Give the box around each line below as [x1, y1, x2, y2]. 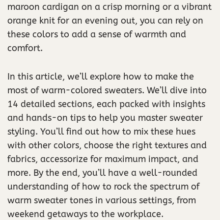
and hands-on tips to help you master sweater [7, 112, 203, 123]
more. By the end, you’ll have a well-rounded [7, 167, 197, 178]
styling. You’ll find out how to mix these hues [7, 126, 195, 137]
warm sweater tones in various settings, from [7, 194, 196, 206]
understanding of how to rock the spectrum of [7, 181, 199, 192]
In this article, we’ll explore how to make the [7, 71, 194, 82]
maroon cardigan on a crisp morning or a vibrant [7, 1, 212, 12]
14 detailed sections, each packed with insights [7, 98, 205, 110]
